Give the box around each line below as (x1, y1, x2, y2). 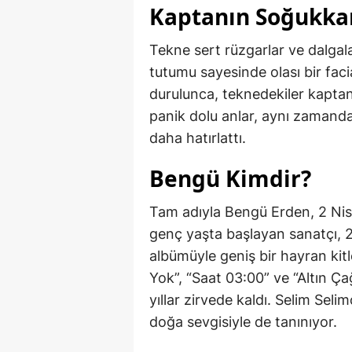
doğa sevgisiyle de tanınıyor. (149, 313, 337, 331)
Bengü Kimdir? (149, 163, 311, 194)
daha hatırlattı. (149, 130, 246, 147)
